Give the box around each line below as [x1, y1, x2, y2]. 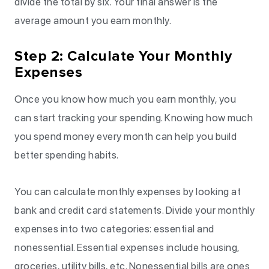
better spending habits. [14, 149, 119, 161]
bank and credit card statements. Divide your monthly [14, 204, 255, 216]
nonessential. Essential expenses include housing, [14, 241, 240, 253]
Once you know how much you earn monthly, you [14, 93, 236, 105]
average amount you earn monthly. [14, 14, 171, 26]
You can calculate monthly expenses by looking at [14, 186, 241, 198]
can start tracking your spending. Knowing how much [14, 112, 253, 124]
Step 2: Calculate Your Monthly [14, 47, 232, 65]
